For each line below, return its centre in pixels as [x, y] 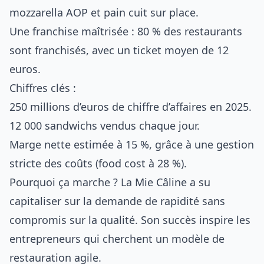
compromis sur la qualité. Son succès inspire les [130, 220]
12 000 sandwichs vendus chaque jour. [105, 126]
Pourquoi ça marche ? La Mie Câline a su [110, 182]
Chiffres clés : [43, 88]
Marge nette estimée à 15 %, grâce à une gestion [132, 144]
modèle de [198, 239]
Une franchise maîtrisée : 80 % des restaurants [126, 31]
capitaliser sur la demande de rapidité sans [117, 201]
